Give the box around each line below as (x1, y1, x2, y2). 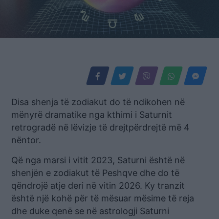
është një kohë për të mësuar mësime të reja (11, 193, 194, 203)
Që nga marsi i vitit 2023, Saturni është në (11, 154, 185, 165)
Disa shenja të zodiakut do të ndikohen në (11, 96, 185, 107)
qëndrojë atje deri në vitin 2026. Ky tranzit (11, 180, 185, 191)
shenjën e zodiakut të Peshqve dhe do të (11, 167, 179, 178)
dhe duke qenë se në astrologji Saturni (11, 205, 169, 216)
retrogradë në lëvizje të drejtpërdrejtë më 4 (11, 122, 190, 132)
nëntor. (11, 134, 41, 145)
